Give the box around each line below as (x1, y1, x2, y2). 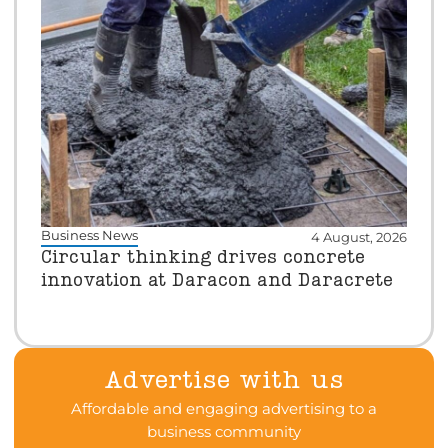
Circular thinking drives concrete (40, 249, 365, 268)
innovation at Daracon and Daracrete (40, 272, 393, 291)
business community (147, 421, 301, 441)
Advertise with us (104, 367, 344, 394)
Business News (40, 228, 138, 244)
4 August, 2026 (311, 230, 408, 246)
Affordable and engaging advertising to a (71, 398, 377, 418)
